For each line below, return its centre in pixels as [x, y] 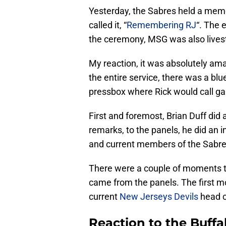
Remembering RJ [161, 25]
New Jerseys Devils [159, 197]
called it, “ [108, 25]
